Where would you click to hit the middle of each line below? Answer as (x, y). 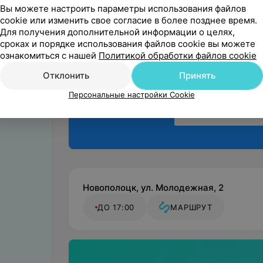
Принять (197, 75)
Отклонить (66, 75)
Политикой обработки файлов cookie (178, 55)
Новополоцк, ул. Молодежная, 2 (153, 188)
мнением (107, 33)
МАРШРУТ (191, 207)
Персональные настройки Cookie (131, 94)
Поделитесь (114, 19)
